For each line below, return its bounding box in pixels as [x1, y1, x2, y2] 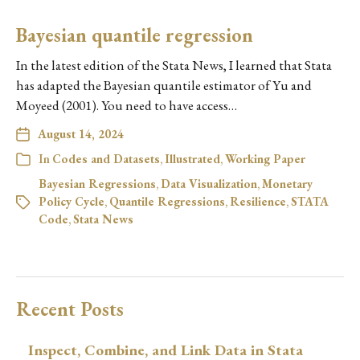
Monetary [262, 176, 313, 192]
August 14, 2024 [38, 126, 124, 142]
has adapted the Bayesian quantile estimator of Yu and [16, 76, 312, 95]
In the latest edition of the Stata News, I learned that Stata [16, 56, 332, 75]
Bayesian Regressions [39, 176, 156, 192]
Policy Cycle [39, 194, 104, 210]
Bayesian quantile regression [16, 22, 253, 48]
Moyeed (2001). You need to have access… [16, 96, 237, 115]
